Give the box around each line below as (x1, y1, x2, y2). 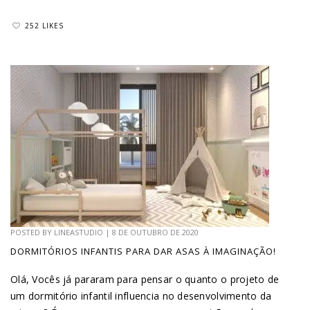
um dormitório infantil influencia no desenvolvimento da (10, 289, 272, 303)
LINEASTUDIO (54, 227, 103, 238)
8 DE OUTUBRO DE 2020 (112, 227, 199, 238)
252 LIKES (25, 21, 64, 31)
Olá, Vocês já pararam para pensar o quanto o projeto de (10, 273, 280, 286)
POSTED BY (10, 227, 54, 238)
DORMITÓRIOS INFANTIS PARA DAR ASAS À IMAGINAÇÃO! (10, 245, 276, 258)
